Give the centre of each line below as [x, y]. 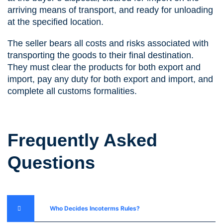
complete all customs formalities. [72, 91]
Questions [51, 163]
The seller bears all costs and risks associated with [108, 44]
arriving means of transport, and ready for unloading [110, 10]
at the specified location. [56, 22]
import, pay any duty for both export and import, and [110, 79]
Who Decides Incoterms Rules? [95, 209]
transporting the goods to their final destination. [101, 56]
